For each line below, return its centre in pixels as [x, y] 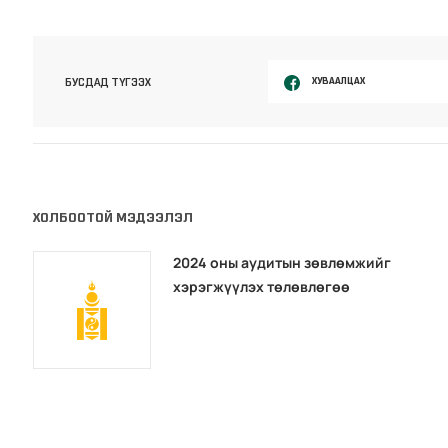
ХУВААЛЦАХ [338, 81]
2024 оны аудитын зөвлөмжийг [282, 263]
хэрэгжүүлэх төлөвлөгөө [262, 287]
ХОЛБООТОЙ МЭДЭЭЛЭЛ [113, 218]
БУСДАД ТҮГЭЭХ [108, 81]
